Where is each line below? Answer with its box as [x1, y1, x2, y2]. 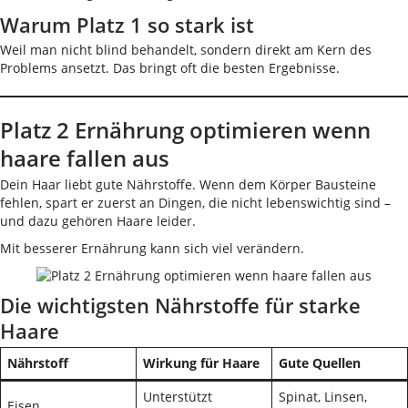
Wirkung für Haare [143, 354, 260, 372]
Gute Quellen [279, 354, 361, 372]
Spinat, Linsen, [279, 388, 367, 405]
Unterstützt [143, 388, 212, 405]
